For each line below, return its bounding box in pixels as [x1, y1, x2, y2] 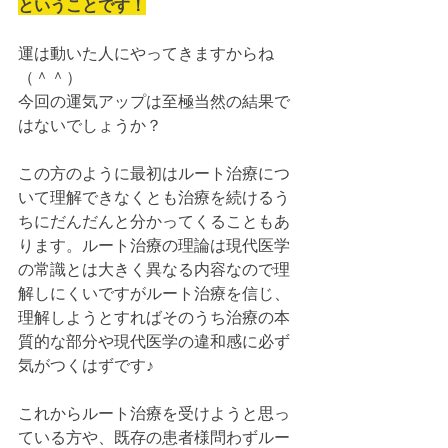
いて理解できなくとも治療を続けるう [18, 188, 290, 207]
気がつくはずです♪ [18, 356, 154, 375]
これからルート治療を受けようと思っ [18, 404, 290, 423]
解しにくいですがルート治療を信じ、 [18, 284, 290, 303]
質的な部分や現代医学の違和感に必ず [18, 332, 290, 351]
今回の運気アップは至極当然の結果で [18, 92, 290, 111]
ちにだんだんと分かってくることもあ [18, 212, 290, 231]
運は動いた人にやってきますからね [18, 44, 274, 63]
